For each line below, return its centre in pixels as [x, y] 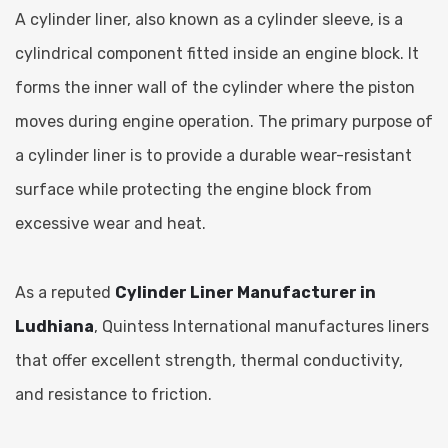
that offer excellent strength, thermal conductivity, [209, 360]
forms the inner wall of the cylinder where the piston [215, 87]
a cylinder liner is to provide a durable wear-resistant [213, 155]
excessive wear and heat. [110, 223]
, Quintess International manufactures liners [261, 326]
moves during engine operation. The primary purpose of [224, 121]
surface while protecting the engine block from [193, 189]
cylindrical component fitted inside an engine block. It [217, 53]
